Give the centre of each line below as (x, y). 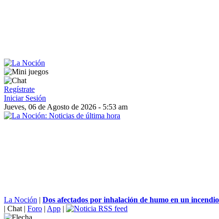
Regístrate (19, 89)
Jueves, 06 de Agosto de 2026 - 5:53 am (66, 107)
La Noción (21, 200)
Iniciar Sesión (25, 98)
